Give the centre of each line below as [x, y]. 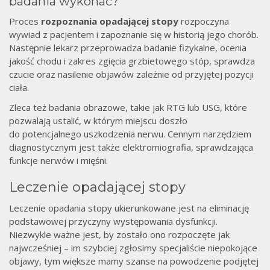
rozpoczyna [204, 21]
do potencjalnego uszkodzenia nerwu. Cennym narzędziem [130, 134]
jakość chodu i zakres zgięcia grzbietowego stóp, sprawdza [132, 61]
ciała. [19, 88]
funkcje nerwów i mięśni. [58, 161]
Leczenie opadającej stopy [97, 187]
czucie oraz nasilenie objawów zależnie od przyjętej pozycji [131, 74]
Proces [25, 21]
